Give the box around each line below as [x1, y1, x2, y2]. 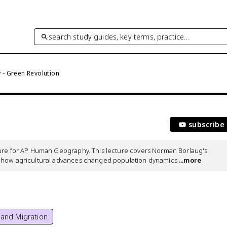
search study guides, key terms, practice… [49, 31, 190, 42]
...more [177, 156, 202, 165]
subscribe [188, 120, 224, 129]
